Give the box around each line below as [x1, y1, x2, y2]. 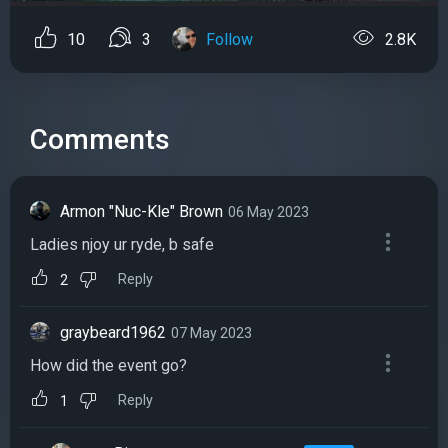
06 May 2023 [228, 203, 309, 220]
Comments [30, 122, 170, 156]
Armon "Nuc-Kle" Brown [60, 201, 223, 221]
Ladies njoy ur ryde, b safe [30, 234, 214, 254]
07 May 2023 [171, 325, 252, 342]
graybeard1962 [60, 323, 166, 343]
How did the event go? [30, 356, 187, 376]
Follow [206, 29, 253, 49]
